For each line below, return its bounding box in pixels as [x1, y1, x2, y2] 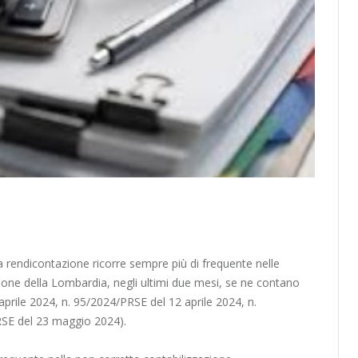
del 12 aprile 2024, [147, 294, 248, 310]
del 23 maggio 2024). [18, 313, 126, 329]
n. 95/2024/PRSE [62, 294, 147, 310]
